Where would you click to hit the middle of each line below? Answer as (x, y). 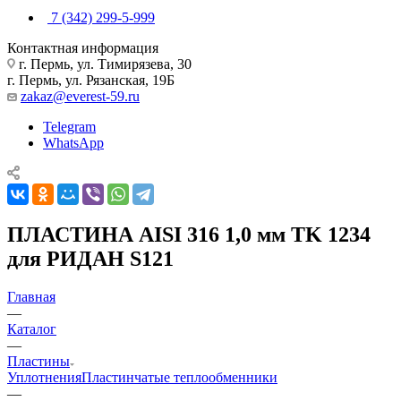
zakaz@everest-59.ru (80, 96)
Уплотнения (44, 377)
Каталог (32, 328)
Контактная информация (83, 47)
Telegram (69, 126)
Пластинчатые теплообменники (179, 377)
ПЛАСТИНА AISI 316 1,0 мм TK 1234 (189, 234)
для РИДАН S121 (90, 258)
